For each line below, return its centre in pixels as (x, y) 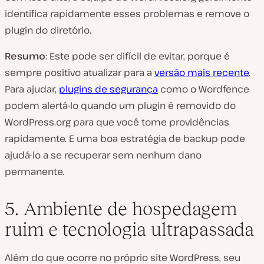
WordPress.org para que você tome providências (117, 122)
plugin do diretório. (48, 30)
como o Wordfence (204, 89)
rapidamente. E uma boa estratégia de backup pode (125, 138)
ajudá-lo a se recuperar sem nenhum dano (103, 155)
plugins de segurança (108, 89)
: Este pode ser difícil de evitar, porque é (138, 56)
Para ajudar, (32, 89)
